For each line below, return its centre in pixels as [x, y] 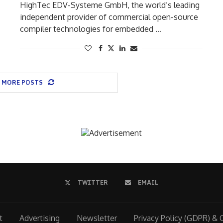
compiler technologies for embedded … [90, 29]
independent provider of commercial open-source [109, 17]
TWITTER [93, 182]
